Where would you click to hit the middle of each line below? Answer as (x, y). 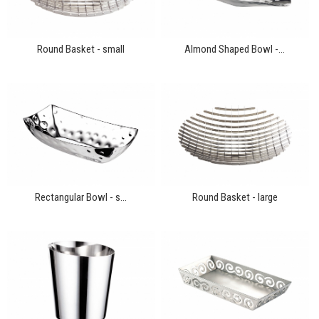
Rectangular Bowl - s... (81, 198)
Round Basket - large (235, 198)
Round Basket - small (81, 49)
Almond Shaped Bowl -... (235, 49)
